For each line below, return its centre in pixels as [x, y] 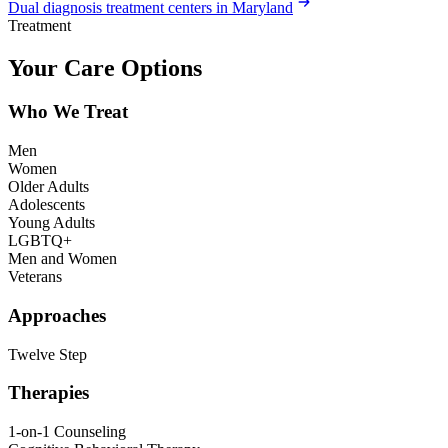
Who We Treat [68, 112]
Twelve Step [47, 354]
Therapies [48, 393]
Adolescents [46, 205]
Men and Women [62, 259]
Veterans [35, 277]
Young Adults [51, 223]
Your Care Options [105, 67]
